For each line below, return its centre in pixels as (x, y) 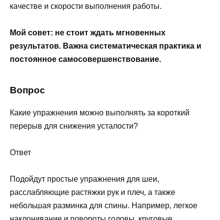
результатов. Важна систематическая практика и (106, 46)
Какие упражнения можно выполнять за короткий (100, 112)
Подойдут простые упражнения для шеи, (84, 179)
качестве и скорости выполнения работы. (86, 6)
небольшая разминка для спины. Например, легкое (104, 205)
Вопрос (27, 90)
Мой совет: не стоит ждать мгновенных (88, 32)
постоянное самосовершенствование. (85, 59)
